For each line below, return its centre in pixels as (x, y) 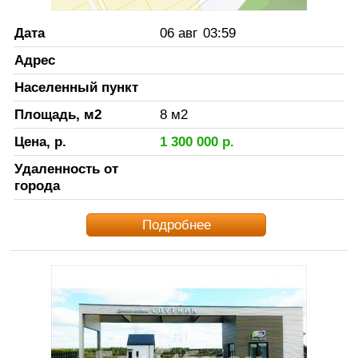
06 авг (178, 32)
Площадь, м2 (58, 114)
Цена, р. (40, 141)
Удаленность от (66, 168)
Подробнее (176, 224)
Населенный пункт (76, 87)
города (37, 185)
